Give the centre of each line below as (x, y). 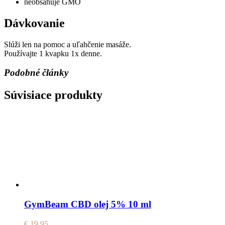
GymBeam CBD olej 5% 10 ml (88, 204)
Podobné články (36, 73)
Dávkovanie (34, 23)
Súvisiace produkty (53, 95)
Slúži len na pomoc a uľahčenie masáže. (68, 44)
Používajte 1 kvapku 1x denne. (53, 53)
